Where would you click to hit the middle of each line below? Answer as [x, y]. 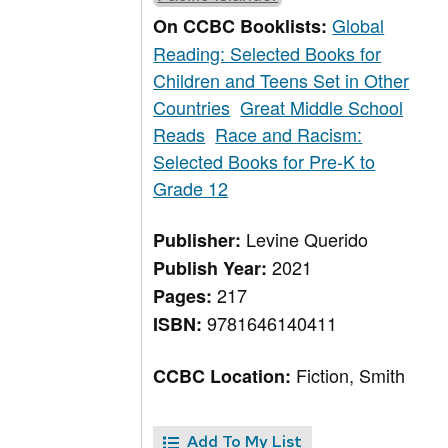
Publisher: [200, 240]
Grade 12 [191, 188]
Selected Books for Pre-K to [264, 161]
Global [358, 25]
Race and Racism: [289, 134]
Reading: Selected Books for [267, 53]
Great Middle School [322, 107]
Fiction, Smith [351, 375]
